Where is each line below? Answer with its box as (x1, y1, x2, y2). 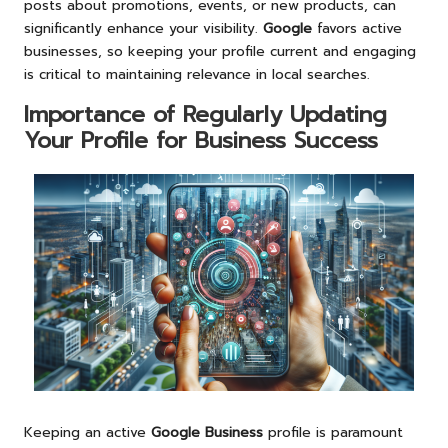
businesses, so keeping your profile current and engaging (24, 41, 416, 63)
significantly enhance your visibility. (24, 18, 263, 40)
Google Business (151, 422, 263, 444)
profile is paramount (263, 422, 403, 444)
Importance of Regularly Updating (24, 98, 387, 132)
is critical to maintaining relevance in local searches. (24, 64, 370, 86)
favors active (312, 18, 402, 40)
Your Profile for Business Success (24, 124, 378, 158)
